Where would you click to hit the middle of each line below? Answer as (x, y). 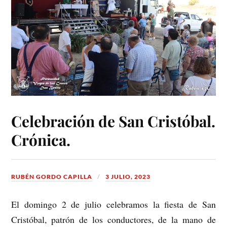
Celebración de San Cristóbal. (113, 121)
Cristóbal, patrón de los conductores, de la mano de (113, 220)
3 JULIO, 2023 (128, 177)
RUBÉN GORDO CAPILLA (52, 177)
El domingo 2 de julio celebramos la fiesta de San (113, 204)
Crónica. (41, 140)
